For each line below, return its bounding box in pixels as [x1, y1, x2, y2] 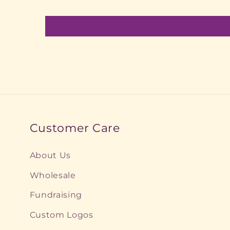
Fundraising [29, 189, 83, 200]
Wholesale [29, 169, 76, 180]
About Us [29, 150, 71, 161]
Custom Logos [29, 209, 93, 220]
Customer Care [29, 121, 120, 135]
